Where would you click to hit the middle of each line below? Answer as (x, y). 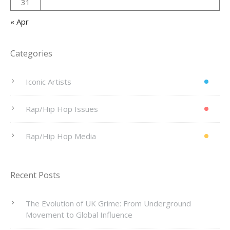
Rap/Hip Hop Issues (62, 109)
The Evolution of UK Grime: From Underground (108, 204)
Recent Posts (35, 175)
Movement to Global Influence (79, 215)
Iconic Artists (49, 81)
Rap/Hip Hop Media (61, 136)
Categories (31, 53)
